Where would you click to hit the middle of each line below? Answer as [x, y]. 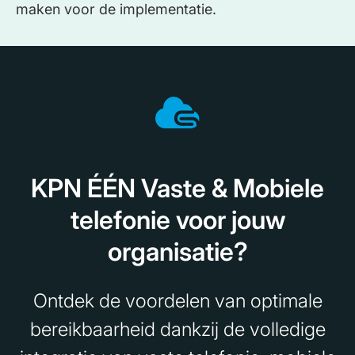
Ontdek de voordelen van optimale [177, 301]
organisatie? [177, 252]
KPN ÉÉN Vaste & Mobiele [177, 189]
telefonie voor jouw [177, 220]
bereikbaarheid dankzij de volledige [177, 330]
